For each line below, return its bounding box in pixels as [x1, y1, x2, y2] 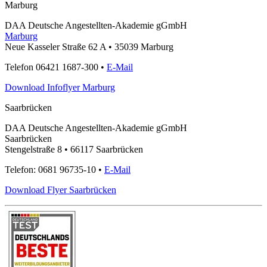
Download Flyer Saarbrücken [5, 184, 116, 195]
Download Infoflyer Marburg [5, 82, 115, 92]
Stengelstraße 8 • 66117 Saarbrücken [5, 144, 143, 154]
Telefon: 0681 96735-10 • [5, 164, 104, 175]
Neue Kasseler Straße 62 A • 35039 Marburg [5, 41, 173, 52]
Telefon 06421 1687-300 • [5, 61, 107, 72]
